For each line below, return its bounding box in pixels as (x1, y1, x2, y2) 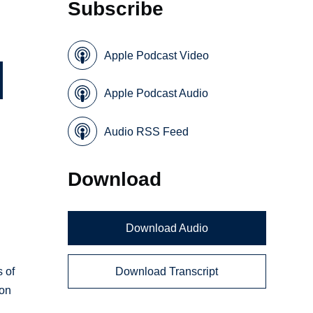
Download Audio (125, 222, 208, 235)
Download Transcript (115, 265, 219, 277)
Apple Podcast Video (104, 49, 210, 61)
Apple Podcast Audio (104, 87, 209, 100)
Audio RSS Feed (104, 125, 189, 138)
